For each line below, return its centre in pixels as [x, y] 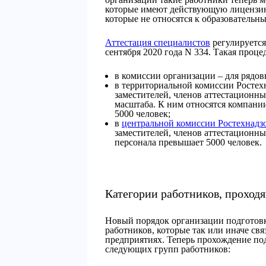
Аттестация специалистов [158, 42]
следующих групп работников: [168, 249]
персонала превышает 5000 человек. [188, 142]
